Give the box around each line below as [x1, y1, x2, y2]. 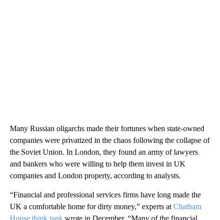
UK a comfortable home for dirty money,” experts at [10, 202, 173, 211]
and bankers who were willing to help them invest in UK [10, 159, 186, 168]
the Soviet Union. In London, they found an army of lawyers [10, 147, 198, 156]
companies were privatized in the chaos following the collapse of [10, 136, 210, 144]
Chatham [173, 202, 201, 211]
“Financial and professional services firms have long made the [10, 190, 201, 199]
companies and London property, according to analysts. [10, 171, 181, 180]
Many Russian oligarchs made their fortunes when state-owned [10, 124, 204, 133]
